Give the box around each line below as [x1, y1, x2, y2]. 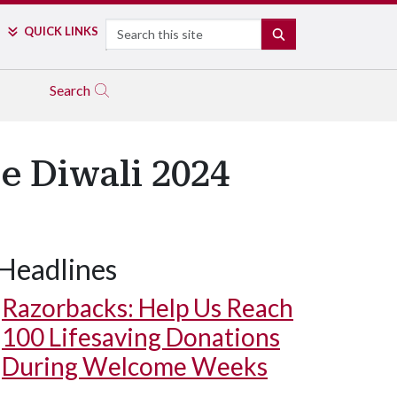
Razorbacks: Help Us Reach [2, 292, 293, 323]
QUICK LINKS [23, 24, 98, 38]
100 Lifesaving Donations [2, 322, 280, 352]
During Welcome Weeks [2, 351, 268, 381]
